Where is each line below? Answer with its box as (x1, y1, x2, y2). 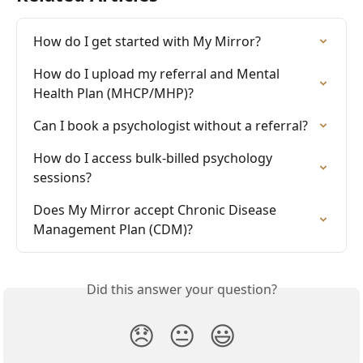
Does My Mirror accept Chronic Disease (33, 200, 280, 219)
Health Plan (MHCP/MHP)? (33, 83, 194, 102)
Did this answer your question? (86, 280, 277, 298)
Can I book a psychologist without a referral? (33, 116, 308, 135)
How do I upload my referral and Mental (33, 64, 283, 83)
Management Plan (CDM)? (33, 220, 193, 238)
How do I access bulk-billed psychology (33, 148, 275, 167)
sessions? (33, 168, 92, 186)
